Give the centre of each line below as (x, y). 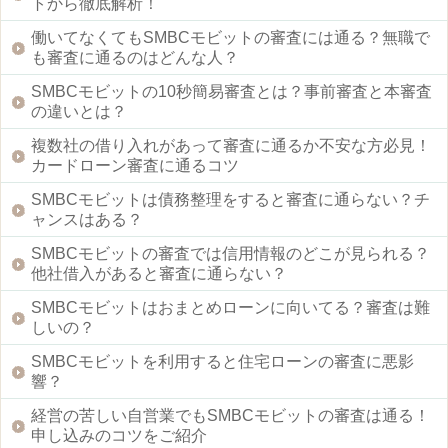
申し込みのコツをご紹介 (119, 435)
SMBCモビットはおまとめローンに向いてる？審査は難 (230, 307)
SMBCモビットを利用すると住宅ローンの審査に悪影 (222, 361)
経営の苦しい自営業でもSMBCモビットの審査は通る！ (230, 415)
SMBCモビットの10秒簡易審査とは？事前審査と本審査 (231, 91)
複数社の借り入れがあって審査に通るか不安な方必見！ (231, 145)
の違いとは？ (79, 111)
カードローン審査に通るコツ (135, 165)
